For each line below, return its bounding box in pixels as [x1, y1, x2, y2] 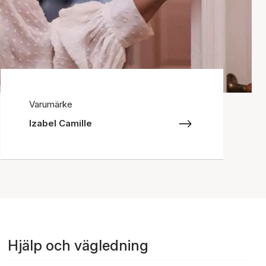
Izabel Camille [29, 118, 92, 129]
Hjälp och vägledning [8, 237, 149, 254]
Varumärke [29, 99, 72, 110]
